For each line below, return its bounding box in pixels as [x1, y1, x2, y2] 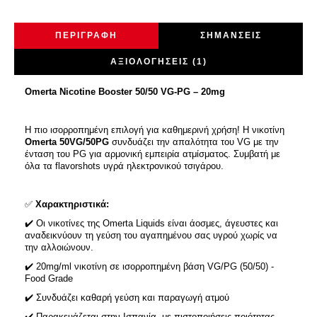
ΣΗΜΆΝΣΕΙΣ [200, 30, 262, 40]
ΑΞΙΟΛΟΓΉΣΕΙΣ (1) [110, 57, 207, 67]
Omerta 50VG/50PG [25, 137, 109, 147]
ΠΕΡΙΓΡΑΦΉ [55, 30, 117, 40]
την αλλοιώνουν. [25, 242, 93, 253]
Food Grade [25, 273, 73, 284]
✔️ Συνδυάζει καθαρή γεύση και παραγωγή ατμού [25, 292, 229, 303]
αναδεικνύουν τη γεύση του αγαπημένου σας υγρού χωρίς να [25, 230, 277, 241]
